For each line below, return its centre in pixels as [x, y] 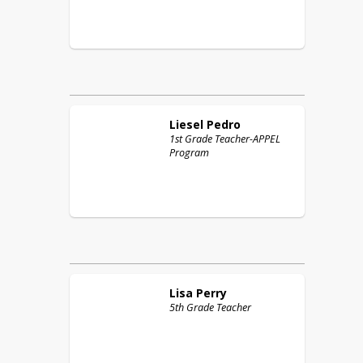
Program [189, 153]
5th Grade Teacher [210, 307]
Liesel [186, 124]
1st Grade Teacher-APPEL [225, 139]
